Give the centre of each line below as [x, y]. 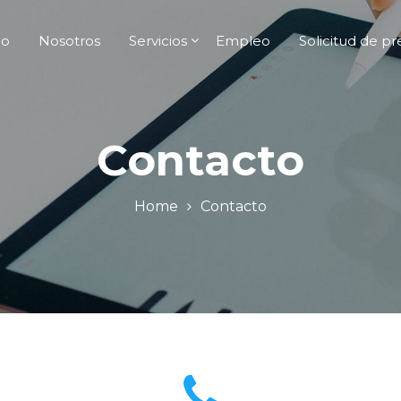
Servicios [158, 40]
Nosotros [69, 40]
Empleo [243, 40]
